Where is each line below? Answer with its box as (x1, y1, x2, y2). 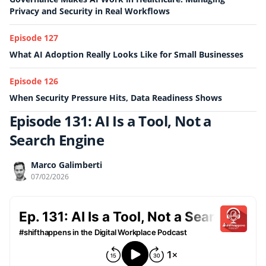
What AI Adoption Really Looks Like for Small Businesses (9, 49, 243, 60)
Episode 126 (9, 75, 58, 87)
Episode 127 (9, 32, 58, 43)
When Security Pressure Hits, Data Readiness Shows (9, 92, 222, 103)
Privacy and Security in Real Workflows (9, 5, 170, 17)
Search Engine (9, 130, 104, 150)
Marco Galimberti (31, 159, 102, 170)
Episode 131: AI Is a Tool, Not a (9, 111, 212, 131)
